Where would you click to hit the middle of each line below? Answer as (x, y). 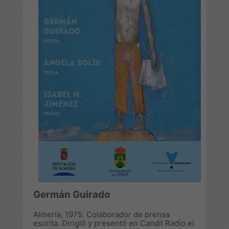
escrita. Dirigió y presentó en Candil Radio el (114, 223)
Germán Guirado (72, 194)
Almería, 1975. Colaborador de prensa (101, 214)
